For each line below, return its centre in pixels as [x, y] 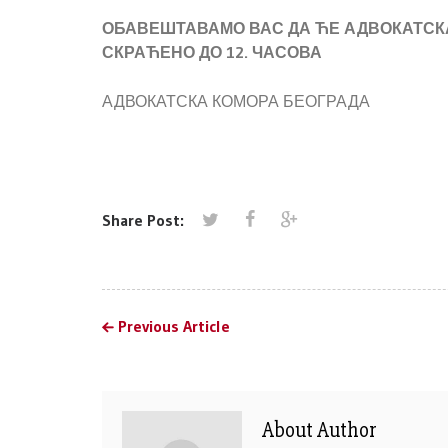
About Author [319, 430]
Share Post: [143, 219]
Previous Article [174, 325]
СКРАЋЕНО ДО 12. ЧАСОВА [212, 51]
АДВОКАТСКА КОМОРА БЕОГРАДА [236, 100]
